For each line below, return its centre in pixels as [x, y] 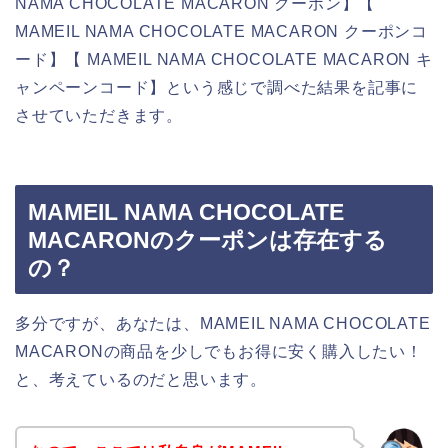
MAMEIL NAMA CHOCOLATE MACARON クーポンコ [221, 32]
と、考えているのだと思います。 [141, 379]
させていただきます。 [99, 116]
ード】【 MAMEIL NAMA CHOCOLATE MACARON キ [224, 60]
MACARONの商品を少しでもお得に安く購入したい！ [219, 351]
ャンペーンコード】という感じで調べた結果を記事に [217, 88]
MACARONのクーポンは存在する [207, 239]
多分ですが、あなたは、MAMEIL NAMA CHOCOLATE [223, 323]
